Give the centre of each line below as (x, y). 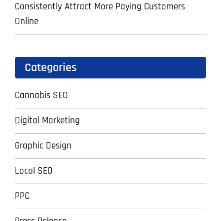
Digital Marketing (47, 120)
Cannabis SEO (41, 95)
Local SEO (34, 171)
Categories (51, 67)
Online (27, 21)
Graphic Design (43, 146)
